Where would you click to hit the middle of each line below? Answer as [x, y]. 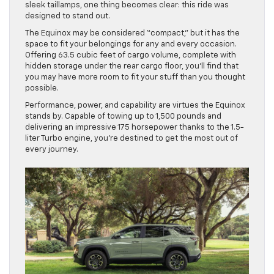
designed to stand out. [68, 16]
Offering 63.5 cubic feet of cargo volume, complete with [131, 55]
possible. [42, 88]
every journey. [52, 149]
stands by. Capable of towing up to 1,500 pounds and [123, 116]
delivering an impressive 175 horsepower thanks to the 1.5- [135, 127]
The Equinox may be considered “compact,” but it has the [132, 33]
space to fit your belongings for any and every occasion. [131, 44]
